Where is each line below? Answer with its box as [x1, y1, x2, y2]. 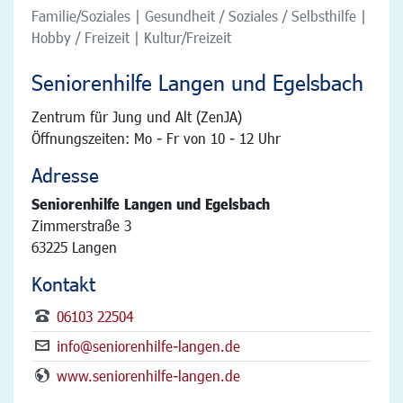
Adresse [31, 162, 99, 187]
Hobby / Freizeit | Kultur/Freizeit [31, 28, 231, 46]
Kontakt [31, 271, 95, 296]
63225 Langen [31, 237, 117, 255]
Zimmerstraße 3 [31, 216, 131, 234]
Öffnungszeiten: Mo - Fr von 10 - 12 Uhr [31, 129, 281, 147]
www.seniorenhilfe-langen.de [57, 366, 240, 384]
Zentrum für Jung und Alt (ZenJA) [31, 107, 242, 125]
